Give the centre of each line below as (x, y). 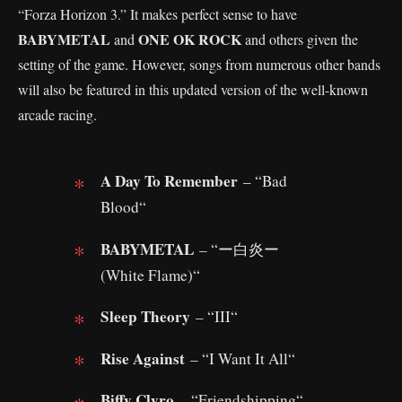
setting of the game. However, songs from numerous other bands (199, 64)
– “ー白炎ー (236, 249)
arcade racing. (57, 114)
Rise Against (143, 358)
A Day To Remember (169, 181)
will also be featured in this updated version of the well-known (193, 89)
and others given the (300, 39)
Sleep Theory (145, 316)
